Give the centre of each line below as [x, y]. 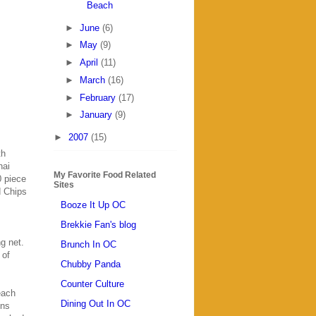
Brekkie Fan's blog [98, 224]
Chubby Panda [91, 264]
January [97, 115]
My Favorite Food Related [105, 175]
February [99, 97]
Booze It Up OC [93, 205]
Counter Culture [92, 284]
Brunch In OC [89, 244]
